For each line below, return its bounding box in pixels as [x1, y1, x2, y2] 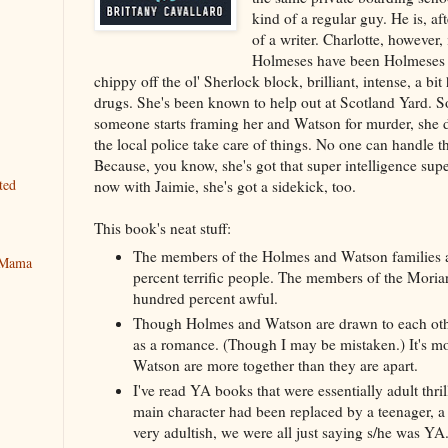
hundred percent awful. [132, 288, 283, 309]
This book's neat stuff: [94, 217, 231, 238]
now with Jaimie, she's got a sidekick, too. [94, 175, 356, 196]
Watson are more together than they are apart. [132, 355, 418, 376]
